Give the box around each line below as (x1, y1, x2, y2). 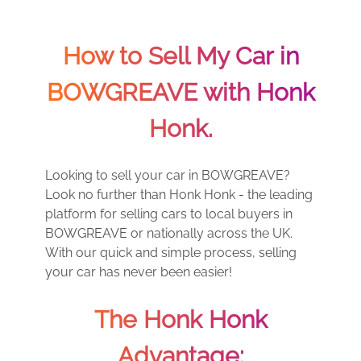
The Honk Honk (93, 305, 268, 334)
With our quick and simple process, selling (45, 245, 297, 260)
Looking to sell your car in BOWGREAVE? (45, 168, 290, 183)
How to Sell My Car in (62, 42, 299, 70)
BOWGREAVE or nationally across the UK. (45, 226, 293, 241)
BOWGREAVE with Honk (46, 78, 315, 106)
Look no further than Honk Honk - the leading (45, 187, 313, 202)
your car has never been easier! (45, 264, 232, 280)
